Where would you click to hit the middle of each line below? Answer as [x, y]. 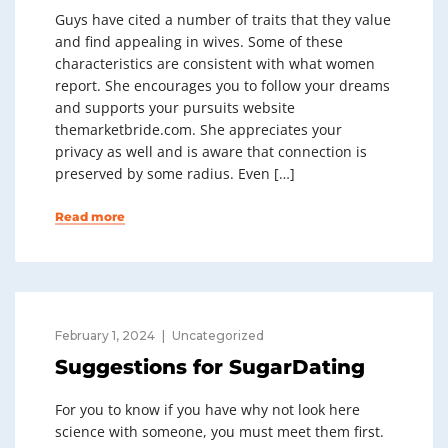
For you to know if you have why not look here [207, 409]
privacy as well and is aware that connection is [211, 151]
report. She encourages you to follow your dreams [222, 85]
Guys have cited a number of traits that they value [223, 19]
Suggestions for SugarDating [210, 367]
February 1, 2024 [105, 335]
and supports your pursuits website [175, 107]
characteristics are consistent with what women [215, 63]
